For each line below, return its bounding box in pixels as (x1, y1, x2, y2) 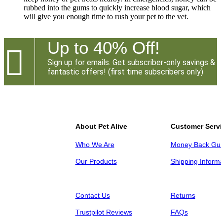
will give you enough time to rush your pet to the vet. (24, 12, 188, 21)
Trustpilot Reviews (75, 208, 132, 216)
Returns (170, 191, 195, 199)
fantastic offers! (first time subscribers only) (47, 67, 203, 76)
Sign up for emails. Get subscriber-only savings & (47, 57, 215, 67)
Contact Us (75, 191, 110, 199)
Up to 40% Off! (47, 37, 160, 57)
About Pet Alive (75, 122, 127, 130)
